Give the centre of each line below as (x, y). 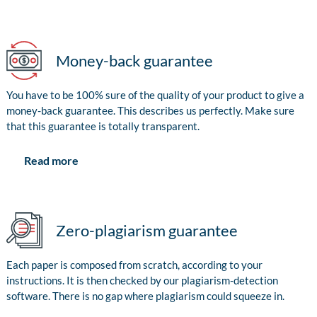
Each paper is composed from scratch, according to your (134, 265)
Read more (51, 161)
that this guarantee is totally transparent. (103, 126)
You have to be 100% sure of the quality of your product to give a (155, 95)
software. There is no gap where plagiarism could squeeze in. (145, 296)
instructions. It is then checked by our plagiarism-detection (142, 281)
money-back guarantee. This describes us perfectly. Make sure (150, 111)
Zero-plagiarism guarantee (147, 231)
